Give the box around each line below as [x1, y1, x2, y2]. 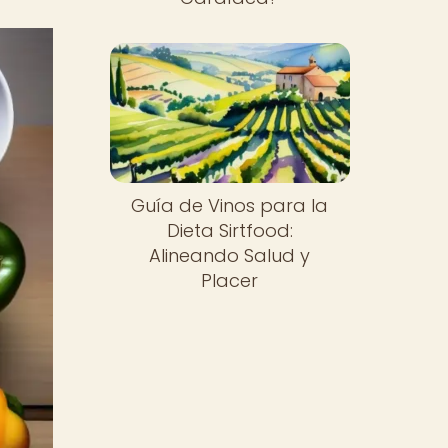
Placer [201, 268, 259, 294]
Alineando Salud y [149, 243, 311, 269]
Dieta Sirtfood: [166, 218, 293, 244]
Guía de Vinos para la [131, 193, 329, 219]
